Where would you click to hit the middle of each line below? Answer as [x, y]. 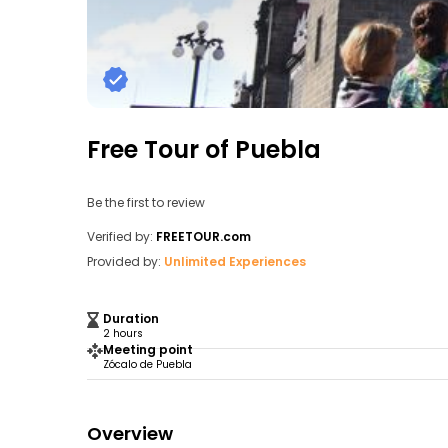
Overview [130, 433]
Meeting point [148, 349]
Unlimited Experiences [235, 261]
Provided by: [124, 261]
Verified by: [120, 236]
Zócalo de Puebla [147, 364]
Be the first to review [146, 202]
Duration [131, 318]
